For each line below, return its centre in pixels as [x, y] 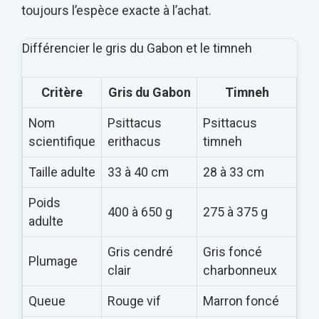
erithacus [134, 142]
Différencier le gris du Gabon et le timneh [137, 48]
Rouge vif [134, 301]
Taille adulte [62, 172]
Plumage [53, 261]
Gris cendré [140, 252]
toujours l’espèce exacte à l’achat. [116, 10]
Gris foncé [232, 252]
